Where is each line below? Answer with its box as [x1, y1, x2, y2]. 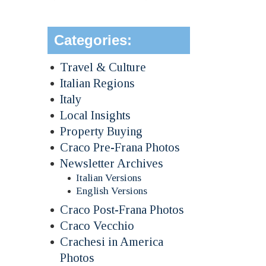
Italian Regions [60, 75, 135, 90]
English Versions [76, 184, 148, 197]
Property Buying [60, 123, 143, 138]
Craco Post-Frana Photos [60, 202, 185, 216]
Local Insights [60, 107, 131, 122]
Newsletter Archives [60, 156, 164, 170]
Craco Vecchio [60, 218, 135, 232]
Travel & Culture [60, 59, 147, 74]
